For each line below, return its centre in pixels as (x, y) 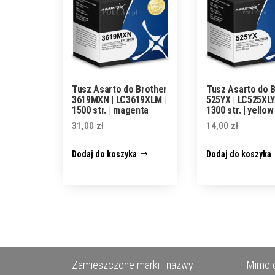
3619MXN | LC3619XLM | (119, 99)
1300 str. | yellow (240, 110)
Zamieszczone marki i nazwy (133, 265)
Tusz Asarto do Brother (119, 89)
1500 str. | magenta (110, 110)
